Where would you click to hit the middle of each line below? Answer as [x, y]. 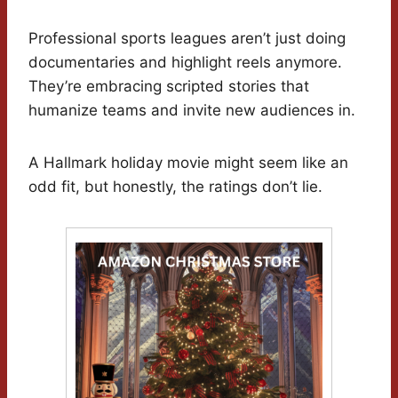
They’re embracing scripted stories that [169, 87]
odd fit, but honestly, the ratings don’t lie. [175, 187]
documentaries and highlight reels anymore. [185, 63]
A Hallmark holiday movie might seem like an [188, 163]
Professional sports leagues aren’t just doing [187, 39]
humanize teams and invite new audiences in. [192, 111]
